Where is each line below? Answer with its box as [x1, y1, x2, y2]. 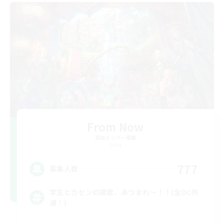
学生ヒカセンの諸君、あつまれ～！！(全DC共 [49, 186, 198, 197]
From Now [87, 118, 144, 134]
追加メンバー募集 [94, 133, 136, 141]
